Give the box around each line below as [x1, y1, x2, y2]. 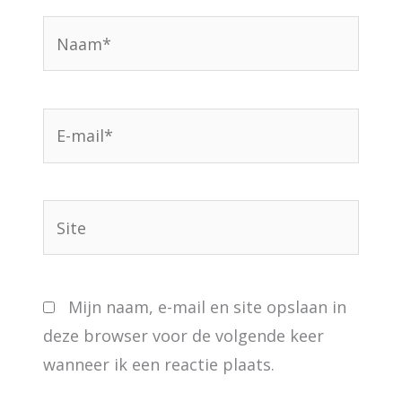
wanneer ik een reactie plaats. [43, 353, 275, 375]
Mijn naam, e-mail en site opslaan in [68, 295, 347, 318]
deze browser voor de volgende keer [43, 324, 325, 346]
